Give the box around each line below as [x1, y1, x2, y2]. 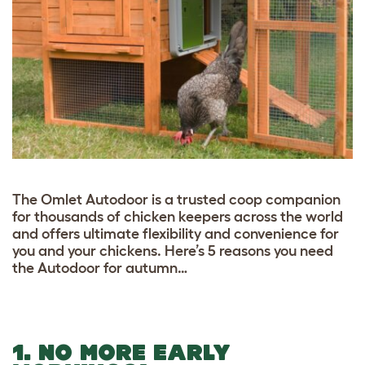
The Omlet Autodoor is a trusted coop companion [12, 191, 341, 208]
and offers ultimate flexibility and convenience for [12, 225, 339, 242]
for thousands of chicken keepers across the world [12, 208, 343, 225]
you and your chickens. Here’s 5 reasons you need [12, 242, 333, 259]
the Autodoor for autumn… [12, 259, 187, 276]
